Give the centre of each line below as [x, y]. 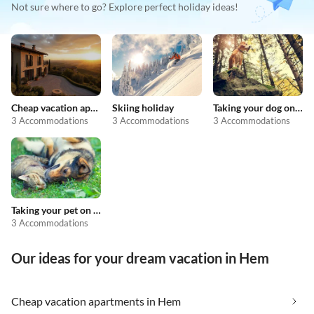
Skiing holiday [143, 107]
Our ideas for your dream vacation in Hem [140, 258]
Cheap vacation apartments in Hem [96, 301]
